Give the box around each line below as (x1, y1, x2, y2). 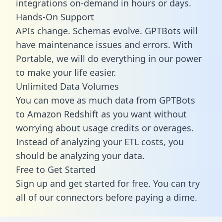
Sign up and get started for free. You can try (16, 177, 200, 189)
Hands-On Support (16, 10, 94, 23)
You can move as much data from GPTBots (16, 94, 195, 106)
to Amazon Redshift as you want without (16, 108, 187, 120)
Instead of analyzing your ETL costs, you (16, 135, 184, 148)
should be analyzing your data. (16, 149, 145, 162)
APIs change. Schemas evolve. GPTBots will (16, 24, 198, 37)
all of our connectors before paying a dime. (16, 191, 197, 203)
